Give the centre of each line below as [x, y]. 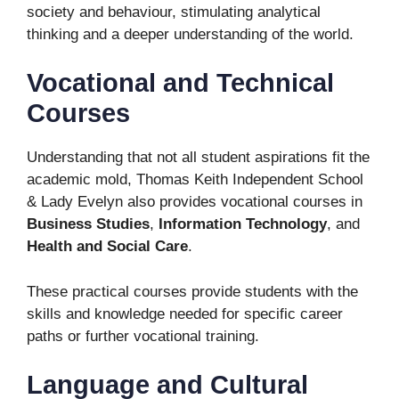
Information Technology [243, 224]
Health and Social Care [107, 246]
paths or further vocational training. [143, 336]
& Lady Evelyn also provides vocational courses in [195, 202]
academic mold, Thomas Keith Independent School [195, 179]
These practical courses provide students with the [192, 291]
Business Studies [88, 224]
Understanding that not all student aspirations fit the [198, 157]
